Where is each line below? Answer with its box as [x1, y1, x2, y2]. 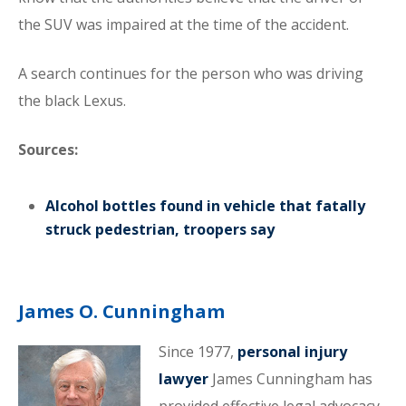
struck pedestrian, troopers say [45, 219, 275, 239]
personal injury [237, 342, 347, 362]
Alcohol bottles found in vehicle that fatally [45, 196, 365, 216]
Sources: [18, 140, 78, 159]
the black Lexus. [18, 91, 126, 111]
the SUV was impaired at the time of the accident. [18, 14, 349, 34]
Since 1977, [158, 342, 237, 362]
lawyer [158, 369, 208, 389]
